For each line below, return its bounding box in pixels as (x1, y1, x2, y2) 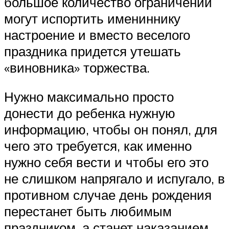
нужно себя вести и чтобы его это (4, 154, 209, 171)
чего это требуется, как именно (4, 138, 192, 154)
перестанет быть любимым (4, 203, 172, 220)
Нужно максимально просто (4, 88, 174, 105)
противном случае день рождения (4, 187, 212, 203)
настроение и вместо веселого (4, 26, 190, 43)
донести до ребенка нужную (4, 105, 175, 122)
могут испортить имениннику (4, 10, 180, 27)
